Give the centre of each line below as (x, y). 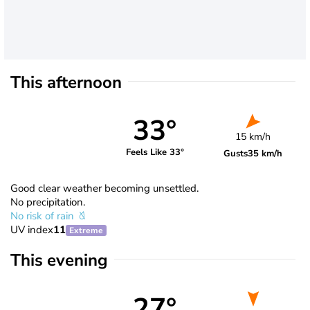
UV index (32, 229)
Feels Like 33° (155, 153)
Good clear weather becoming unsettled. (104, 188)
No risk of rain (44, 216)
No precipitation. (48, 202)
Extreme (86, 230)
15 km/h (253, 136)
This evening (59, 260)
